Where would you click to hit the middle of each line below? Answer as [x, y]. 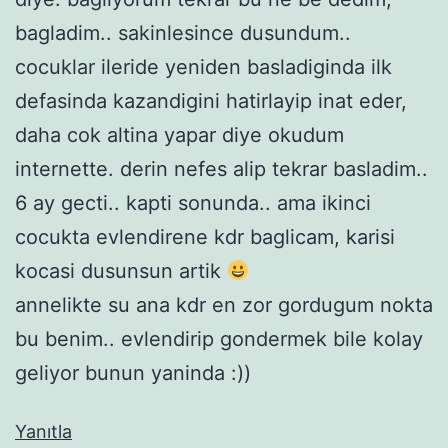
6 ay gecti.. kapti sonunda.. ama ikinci [193, 202]
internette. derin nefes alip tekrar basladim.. [221, 168]
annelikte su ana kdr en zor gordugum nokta [224, 304]
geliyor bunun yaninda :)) [133, 372]
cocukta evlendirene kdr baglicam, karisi [205, 236]
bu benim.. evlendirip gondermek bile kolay [219, 338]
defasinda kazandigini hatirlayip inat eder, [211, 100]
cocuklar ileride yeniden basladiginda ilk [203, 66]
